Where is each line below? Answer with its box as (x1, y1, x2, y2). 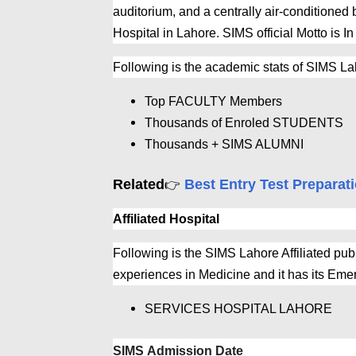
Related (113, 176, 164, 193)
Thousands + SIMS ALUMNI (145, 137, 307, 152)
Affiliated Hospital (113, 212, 222, 226)
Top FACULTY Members (145, 95, 285, 109)
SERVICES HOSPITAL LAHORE (145, 302, 332, 316)
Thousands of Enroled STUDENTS (145, 116, 346, 130)
